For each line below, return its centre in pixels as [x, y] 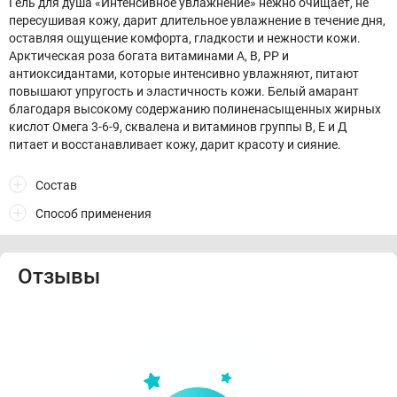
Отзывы [59, 276]
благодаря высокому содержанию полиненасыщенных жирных [195, 109]
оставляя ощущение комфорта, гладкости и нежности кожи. [185, 38]
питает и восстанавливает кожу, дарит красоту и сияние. [175, 144]
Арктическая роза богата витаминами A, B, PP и [149, 56]
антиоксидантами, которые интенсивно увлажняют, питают [184, 74]
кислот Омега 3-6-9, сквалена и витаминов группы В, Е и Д [178, 127]
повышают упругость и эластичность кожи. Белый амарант [184, 91]
